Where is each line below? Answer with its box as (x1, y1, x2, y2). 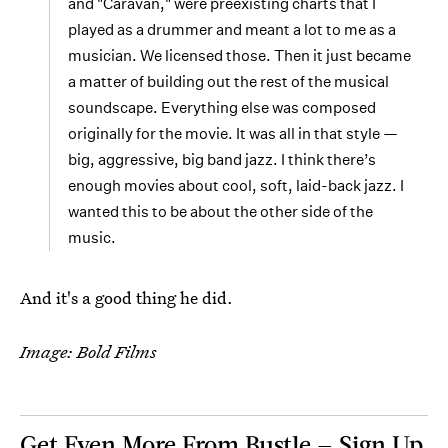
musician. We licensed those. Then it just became (68, 46, 411, 65)
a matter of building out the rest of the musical (68, 72, 389, 91)
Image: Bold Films (20, 340, 157, 363)
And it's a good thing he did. (20, 286, 233, 309)
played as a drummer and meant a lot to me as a (68, 20, 396, 39)
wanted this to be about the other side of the (68, 202, 373, 221)
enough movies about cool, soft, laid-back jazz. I (68, 176, 404, 195)
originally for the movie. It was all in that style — (68, 124, 398, 143)
